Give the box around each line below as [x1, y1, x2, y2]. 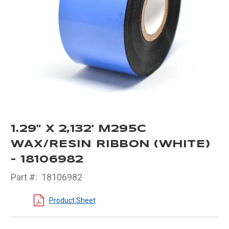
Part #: [11, 172, 37, 183]
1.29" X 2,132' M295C [11, 124, 146, 134]
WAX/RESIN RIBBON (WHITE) [11, 140, 210, 150]
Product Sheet [49, 196, 96, 204]
